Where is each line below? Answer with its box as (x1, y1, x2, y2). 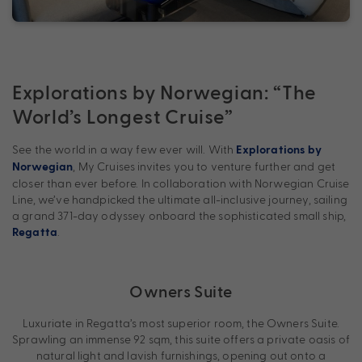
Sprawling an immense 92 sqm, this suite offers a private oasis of (12, 331, 350, 346)
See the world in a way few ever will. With (12, 141, 237, 156)
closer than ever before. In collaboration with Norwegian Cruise (12, 175, 350, 190)
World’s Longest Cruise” (12, 103, 234, 128)
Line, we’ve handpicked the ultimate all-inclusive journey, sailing (12, 192, 347, 206)
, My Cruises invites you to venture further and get (73, 158, 336, 173)
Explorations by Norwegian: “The (12, 79, 317, 103)
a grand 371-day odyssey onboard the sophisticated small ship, (12, 208, 347, 222)
